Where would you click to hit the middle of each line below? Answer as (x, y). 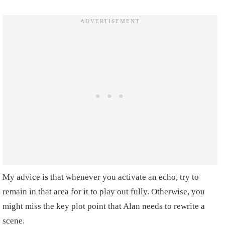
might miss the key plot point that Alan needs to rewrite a (104, 206)
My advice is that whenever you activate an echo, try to (101, 177)
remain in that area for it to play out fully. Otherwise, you (104, 192)
